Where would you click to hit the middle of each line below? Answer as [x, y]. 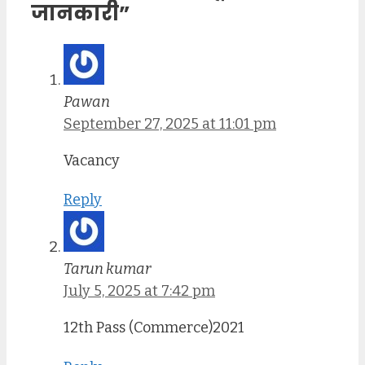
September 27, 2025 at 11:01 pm [170, 123]
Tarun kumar [107, 269]
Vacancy [92, 160]
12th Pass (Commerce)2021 [154, 328]
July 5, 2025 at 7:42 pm [139, 291]
